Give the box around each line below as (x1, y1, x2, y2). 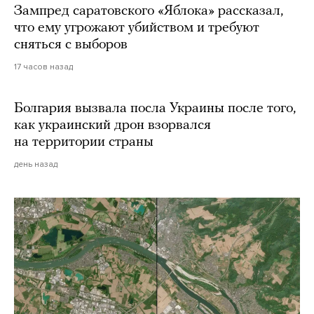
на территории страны (14, 135, 153, 149)
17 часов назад (14, 61, 73, 71)
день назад (14, 158, 57, 169)
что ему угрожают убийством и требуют (14, 20, 259, 35)
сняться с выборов (14, 37, 128, 52)
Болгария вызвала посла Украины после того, (14, 101, 296, 116)
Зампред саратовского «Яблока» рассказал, (14, 4, 283, 18)
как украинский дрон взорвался (14, 118, 211, 132)
